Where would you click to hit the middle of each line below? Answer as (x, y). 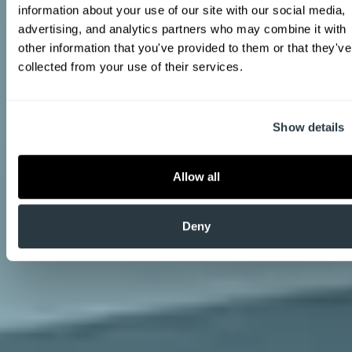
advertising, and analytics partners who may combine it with (182, 28)
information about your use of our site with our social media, (182, 9)
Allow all (196, 176)
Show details (309, 127)
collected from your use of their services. (130, 66)
